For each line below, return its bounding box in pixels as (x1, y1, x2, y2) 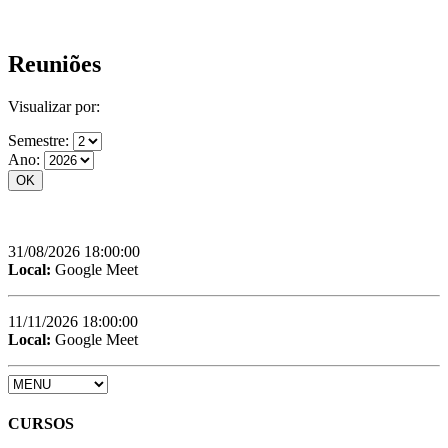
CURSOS (8, 415, 74, 433)
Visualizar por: (8, 97, 100, 115)
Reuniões (8, 50, 101, 77)
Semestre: (8, 131, 73, 149)
